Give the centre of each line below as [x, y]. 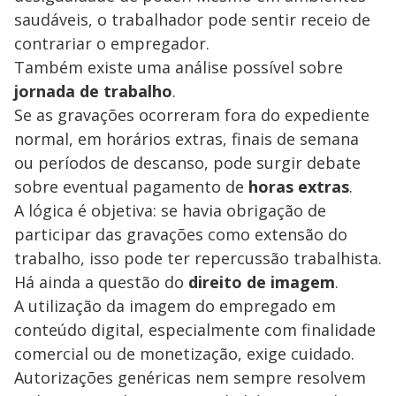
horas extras [299, 187]
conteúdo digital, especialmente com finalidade [195, 330]
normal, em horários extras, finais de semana [187, 139]
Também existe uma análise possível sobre [179, 68]
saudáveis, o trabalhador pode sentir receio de [192, 20]
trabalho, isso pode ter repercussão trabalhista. [198, 259]
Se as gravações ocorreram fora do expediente [192, 115]
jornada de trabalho [93, 91]
